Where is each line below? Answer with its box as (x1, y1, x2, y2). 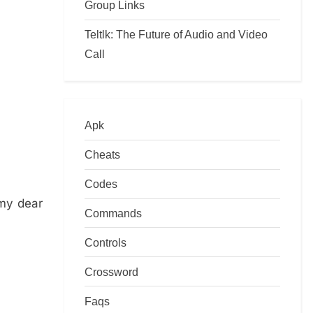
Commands (85, 207, 142, 219)
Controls (85, 235, 126, 249)
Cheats (85, 148, 120, 161)
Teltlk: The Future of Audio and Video (85, 28, 268, 41)
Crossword (85, 265, 138, 278)
